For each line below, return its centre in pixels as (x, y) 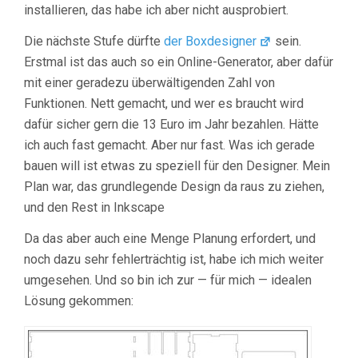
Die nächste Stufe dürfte (94, 42)
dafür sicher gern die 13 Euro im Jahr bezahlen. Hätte (171, 125)
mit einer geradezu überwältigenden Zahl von (149, 83)
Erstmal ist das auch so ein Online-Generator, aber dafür (179, 62)
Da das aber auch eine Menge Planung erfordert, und (170, 239)
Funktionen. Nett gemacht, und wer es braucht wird (164, 104)
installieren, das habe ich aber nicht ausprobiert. (156, 10)
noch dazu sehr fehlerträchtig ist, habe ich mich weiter (174, 260)
